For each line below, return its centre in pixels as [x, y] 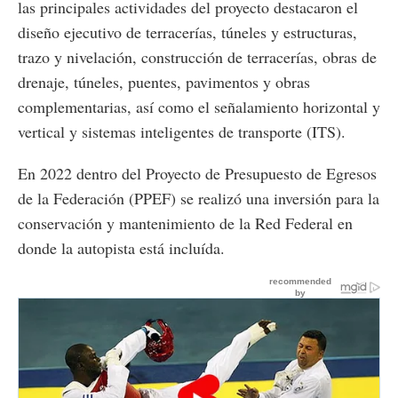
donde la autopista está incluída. [121, 247]
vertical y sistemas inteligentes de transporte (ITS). [182, 131]
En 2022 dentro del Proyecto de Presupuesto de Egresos [197, 173]
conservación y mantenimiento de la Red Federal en [185, 223]
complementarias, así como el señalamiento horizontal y [199, 106]
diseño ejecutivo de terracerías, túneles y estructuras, [187, 32]
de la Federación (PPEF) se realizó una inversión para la [199, 198]
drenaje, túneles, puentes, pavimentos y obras [164, 81]
